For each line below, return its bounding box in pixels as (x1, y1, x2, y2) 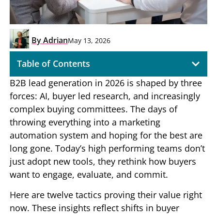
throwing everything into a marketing (10, 116, 160, 128)
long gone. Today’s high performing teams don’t (10, 142, 205, 155)
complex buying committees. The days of (10, 103, 177, 115)
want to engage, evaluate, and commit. (10, 169, 168, 181)
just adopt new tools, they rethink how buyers (10, 155, 196, 168)
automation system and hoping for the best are (10, 129, 202, 141)
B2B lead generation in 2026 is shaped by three (10, 77, 202, 89)
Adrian (41, 35, 68, 46)
